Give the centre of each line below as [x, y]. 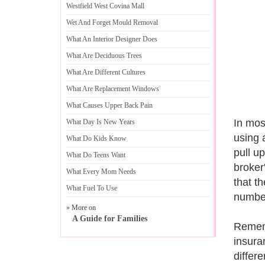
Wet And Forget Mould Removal [112, 22]
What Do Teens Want [96, 155]
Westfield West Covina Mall [105, 6]
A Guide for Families [110, 219]
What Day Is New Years [101, 122]
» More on [81, 208]
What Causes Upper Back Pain [109, 105]
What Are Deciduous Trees [104, 56]
